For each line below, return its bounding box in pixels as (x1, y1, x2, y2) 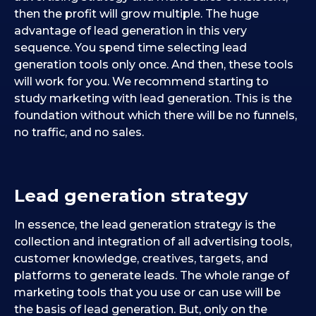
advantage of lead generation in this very (14, 23, 247, 37)
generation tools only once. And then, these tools (14, 57, 293, 71)
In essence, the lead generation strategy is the (14, 217, 276, 231)
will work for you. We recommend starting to (14, 74, 269, 88)
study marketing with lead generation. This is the (14, 91, 292, 105)
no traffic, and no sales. (14, 125, 144, 139)
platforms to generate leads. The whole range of (14, 268, 289, 282)
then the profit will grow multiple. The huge (14, 6, 259, 20)
